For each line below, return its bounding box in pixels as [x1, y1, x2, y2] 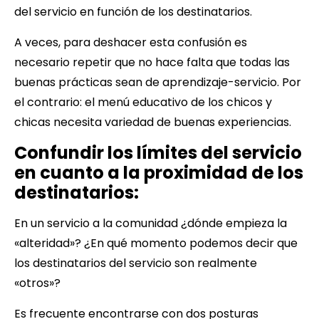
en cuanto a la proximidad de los [14, 160, 303, 184]
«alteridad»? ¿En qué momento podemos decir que [14, 234, 298, 251]
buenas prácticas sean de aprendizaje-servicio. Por [14, 73, 301, 90]
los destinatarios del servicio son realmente [14, 254, 257, 271]
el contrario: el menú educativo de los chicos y [14, 93, 272, 110]
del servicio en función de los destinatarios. [14, 3, 252, 20]
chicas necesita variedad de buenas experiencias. [14, 113, 291, 130]
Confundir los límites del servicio [14, 140, 302, 164]
